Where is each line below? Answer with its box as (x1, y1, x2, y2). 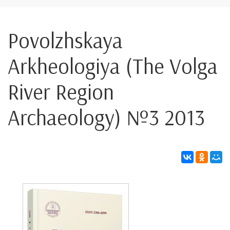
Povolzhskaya (8, 27, 123, 54)
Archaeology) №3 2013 (8, 104, 205, 131)
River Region (8, 78, 114, 105)
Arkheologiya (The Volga (8, 52, 218, 80)
